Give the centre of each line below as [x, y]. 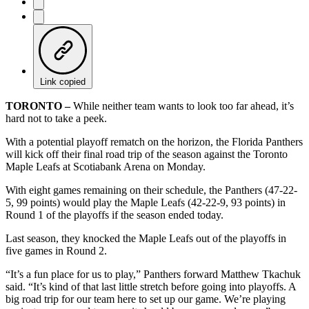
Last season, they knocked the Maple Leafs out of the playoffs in [146, 238]
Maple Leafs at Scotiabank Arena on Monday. [106, 166]
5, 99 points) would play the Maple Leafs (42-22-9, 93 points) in [146, 202]
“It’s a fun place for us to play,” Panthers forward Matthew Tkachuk [153, 274]
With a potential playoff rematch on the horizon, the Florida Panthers [154, 141]
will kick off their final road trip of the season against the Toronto [147, 154]
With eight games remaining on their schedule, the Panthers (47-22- [151, 190]
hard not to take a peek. [56, 118]
